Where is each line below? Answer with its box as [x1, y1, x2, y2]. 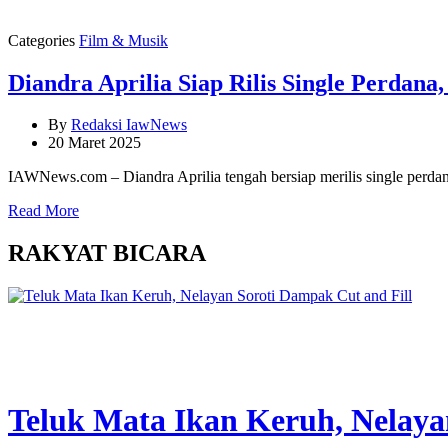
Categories [8, 31, 75, 49]
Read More [8, 202, 79, 220]
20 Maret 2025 [48, 134, 141, 152]
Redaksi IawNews [71, 116, 187, 134]
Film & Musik [79, 31, 168, 49]
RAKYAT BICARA [8, 240, 206, 267]
